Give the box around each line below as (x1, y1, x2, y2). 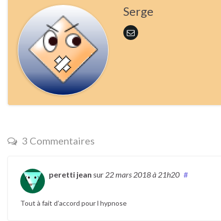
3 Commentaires (20, 135, 95, 147)
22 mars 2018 (105, 170, 152, 180)
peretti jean (49, 170, 92, 180)
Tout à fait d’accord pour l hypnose (20, 199, 127, 208)
